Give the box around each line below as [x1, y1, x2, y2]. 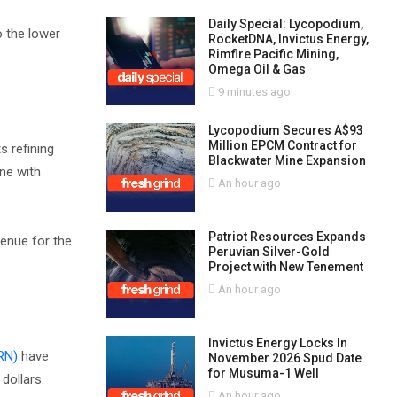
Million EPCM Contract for [207, 138, 357, 152]
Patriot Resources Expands [207, 230, 366, 244]
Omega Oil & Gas [207, 62, 306, 76]
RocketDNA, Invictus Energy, [207, 32, 369, 46]
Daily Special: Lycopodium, [207, 17, 363, 31]
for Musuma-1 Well [207, 366, 319, 380]
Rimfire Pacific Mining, [207, 47, 339, 61]
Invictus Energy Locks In [207, 336, 347, 350]
